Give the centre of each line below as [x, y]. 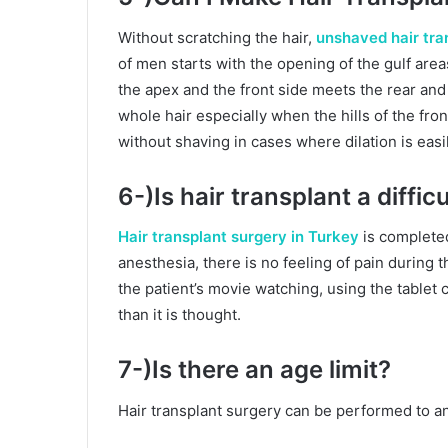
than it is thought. [179, 315]
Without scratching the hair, [217, 37]
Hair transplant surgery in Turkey [238, 237]
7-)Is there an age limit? [254, 370]
